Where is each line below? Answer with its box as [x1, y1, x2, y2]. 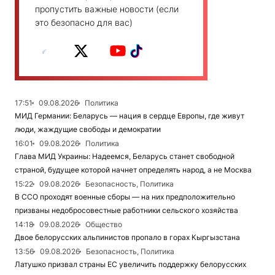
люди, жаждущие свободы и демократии [15, 125, 161, 134]
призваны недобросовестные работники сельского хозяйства [15, 206, 238, 215]
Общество [85, 220, 122, 229]
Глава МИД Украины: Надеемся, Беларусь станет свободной [15, 152, 234, 161]
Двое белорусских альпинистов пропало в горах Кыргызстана [15, 233, 240, 242]
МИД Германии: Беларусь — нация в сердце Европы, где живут [15, 111, 244, 120]
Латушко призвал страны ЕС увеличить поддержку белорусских [15, 260, 246, 269]
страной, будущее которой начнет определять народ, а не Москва [15, 165, 252, 174]
